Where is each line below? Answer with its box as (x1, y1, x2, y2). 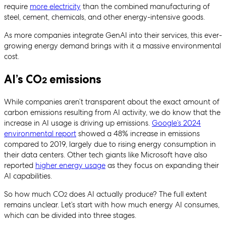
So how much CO (4, 189, 64, 199)
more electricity (30, 2, 81, 12)
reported (4, 160, 35, 171)
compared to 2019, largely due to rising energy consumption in (4, 139, 216, 149)
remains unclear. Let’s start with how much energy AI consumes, (4, 199, 219, 210)
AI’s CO (4, 72, 42, 86)
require (4, 2, 30, 12)
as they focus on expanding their (105, 160, 219, 171)
